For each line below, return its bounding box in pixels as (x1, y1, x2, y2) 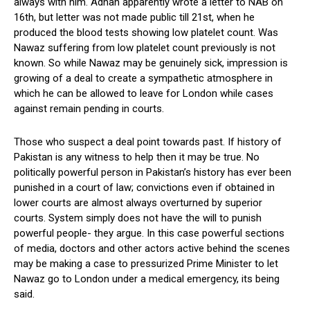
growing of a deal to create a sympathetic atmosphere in (14, 72, 273, 85)
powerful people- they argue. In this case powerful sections (14, 227, 284, 240)
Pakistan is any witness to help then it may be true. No (14, 151, 259, 164)
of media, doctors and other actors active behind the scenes (14, 242, 290, 255)
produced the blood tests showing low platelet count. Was (14, 26, 278, 39)
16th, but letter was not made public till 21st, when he (14, 11, 255, 24)
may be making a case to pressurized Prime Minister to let (14, 257, 278, 271)
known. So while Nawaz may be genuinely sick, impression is (14, 57, 288, 70)
